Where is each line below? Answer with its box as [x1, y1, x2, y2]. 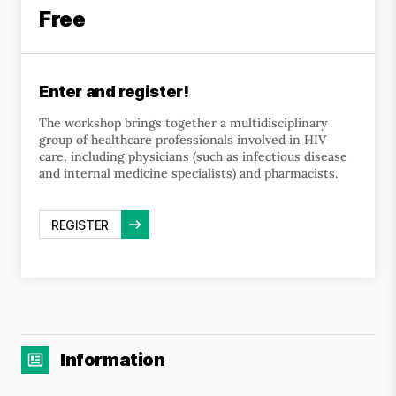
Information [60, 349, 165, 370]
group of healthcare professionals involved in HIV [39, 132, 326, 148]
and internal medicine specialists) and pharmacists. [39, 165, 338, 181]
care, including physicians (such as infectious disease [39, 148, 347, 164]
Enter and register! [39, 82, 189, 101]
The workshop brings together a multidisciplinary [39, 115, 328, 131]
